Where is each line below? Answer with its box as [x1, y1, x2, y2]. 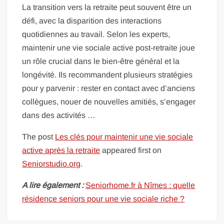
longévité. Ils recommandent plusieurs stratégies [22, 70, 193, 79]
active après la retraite [22, 146, 100, 154]
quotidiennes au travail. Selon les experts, [22, 30, 170, 38]
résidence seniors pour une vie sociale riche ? [22, 194, 185, 203]
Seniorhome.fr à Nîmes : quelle [85, 181, 195, 189]
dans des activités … [22, 111, 96, 119]
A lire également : [22, 181, 84, 189]
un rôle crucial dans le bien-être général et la [22, 57, 180, 65]
